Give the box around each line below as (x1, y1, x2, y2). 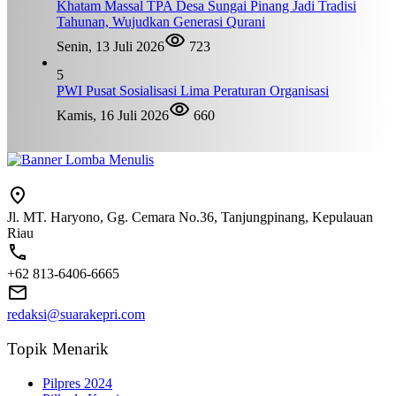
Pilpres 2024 (42, 375, 112, 391)
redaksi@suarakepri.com (7, 307, 145, 323)
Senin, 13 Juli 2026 (57, 39, 164, 55)
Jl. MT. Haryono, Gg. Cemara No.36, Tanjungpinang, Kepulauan (7, 209, 373, 225)
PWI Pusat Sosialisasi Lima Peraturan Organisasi (57, 83, 329, 99)
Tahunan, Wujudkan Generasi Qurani (57, 14, 265, 30)
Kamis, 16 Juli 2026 (57, 108, 169, 124)
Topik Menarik (7, 339, 109, 358)
